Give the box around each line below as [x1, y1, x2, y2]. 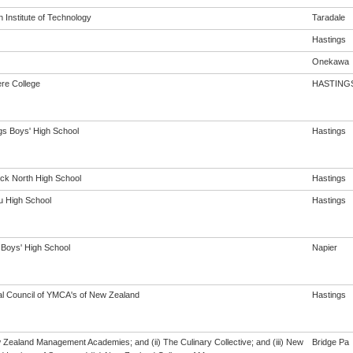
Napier [311, 243, 337, 252]
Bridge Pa [311, 337, 349, 347]
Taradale [311, 13, 345, 22]
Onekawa [311, 57, 349, 66]
